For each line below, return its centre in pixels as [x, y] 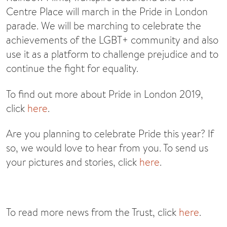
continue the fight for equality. [72, 68]
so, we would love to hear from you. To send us [107, 148]
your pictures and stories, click [73, 162]
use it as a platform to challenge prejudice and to [112, 54]
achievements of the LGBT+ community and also [112, 40]
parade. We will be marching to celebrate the [104, 26]
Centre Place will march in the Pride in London [107, 12]
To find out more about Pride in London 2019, [105, 94]
